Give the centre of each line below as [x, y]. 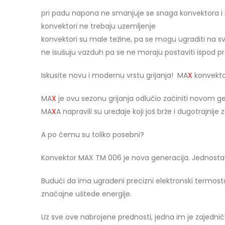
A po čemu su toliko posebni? [93, 134]
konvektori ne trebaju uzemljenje [98, 26]
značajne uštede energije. [86, 194]
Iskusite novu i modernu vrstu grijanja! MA [115, 75]
